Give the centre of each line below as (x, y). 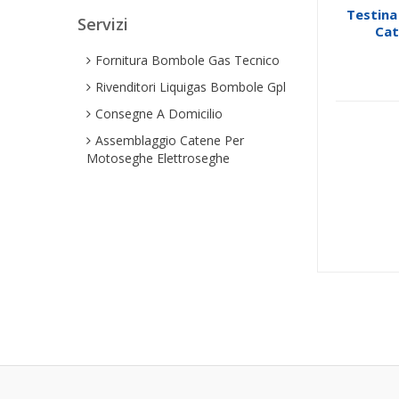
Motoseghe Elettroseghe (158, 158)
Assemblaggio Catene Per (170, 140)
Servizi (103, 24)
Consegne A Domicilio (159, 114)
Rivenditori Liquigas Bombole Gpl (191, 87)
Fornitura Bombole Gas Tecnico (187, 60)
